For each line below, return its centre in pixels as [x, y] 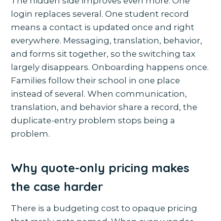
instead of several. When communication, [99, 94]
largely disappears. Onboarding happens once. [110, 67]
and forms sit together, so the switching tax [103, 54]
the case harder [57, 187]
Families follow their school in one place [96, 81]
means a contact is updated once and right [103, 27]
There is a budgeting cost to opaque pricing [104, 208]
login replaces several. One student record [100, 14]
